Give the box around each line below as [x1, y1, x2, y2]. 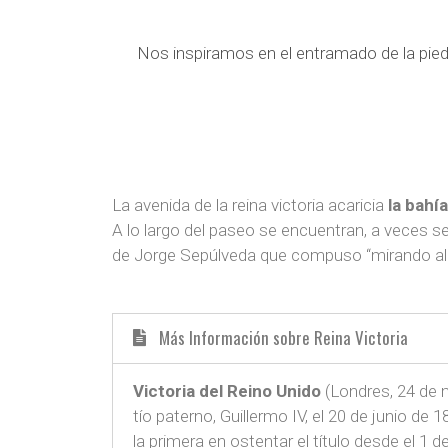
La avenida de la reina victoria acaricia [112, 194, 388, 215]
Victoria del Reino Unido [133, 381, 321, 402]
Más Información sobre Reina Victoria [158, 325, 408, 351]
